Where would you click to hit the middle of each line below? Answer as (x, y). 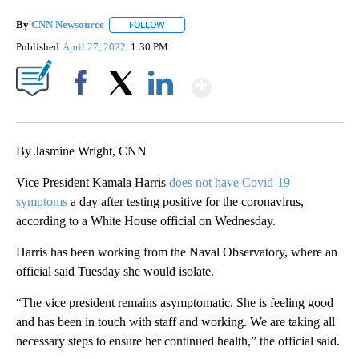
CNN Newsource (68, 25)
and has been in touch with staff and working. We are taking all (175, 322)
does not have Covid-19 (230, 183)
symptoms (42, 202)
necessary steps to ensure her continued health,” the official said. (178, 341)
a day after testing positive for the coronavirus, (186, 202)
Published (38, 47)
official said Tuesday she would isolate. (115, 272)
